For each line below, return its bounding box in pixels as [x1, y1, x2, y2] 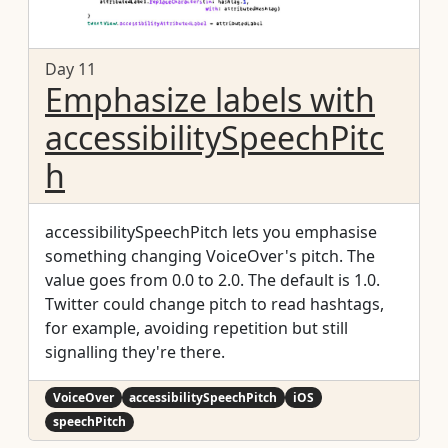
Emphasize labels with [45, 77, 375, 121]
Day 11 [45, 57, 96, 80]
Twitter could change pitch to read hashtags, [45, 292, 384, 315]
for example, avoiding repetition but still [45, 316, 348, 339]
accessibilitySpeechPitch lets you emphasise [45, 220, 377, 243]
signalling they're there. [45, 340, 225, 363]
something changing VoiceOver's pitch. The [45, 244, 375, 267]
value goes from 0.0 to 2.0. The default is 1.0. [45, 268, 380, 291]
